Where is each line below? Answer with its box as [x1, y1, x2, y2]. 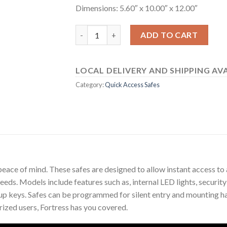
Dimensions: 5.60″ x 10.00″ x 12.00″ [75, 3, 198, 13]
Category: [75, 80, 105, 89]
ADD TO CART [140, 29, 198, 40]
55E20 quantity [75, 25, 128, 34]
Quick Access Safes [105, 80, 160, 89]
